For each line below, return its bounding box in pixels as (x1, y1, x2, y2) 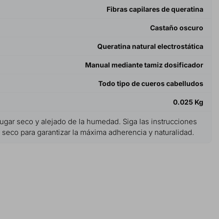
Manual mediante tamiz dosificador (85, 60, 203, 69)
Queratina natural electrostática (97, 42, 203, 50)
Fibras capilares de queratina (107, 4, 203, 13)
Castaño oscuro (150, 23, 203, 32)
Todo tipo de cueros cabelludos (98, 79, 203, 88)
